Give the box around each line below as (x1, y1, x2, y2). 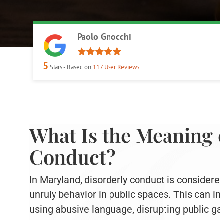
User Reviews (103, 63, 140, 71)
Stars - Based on (48, 63, 93, 71)
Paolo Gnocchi (77, 31, 132, 42)
